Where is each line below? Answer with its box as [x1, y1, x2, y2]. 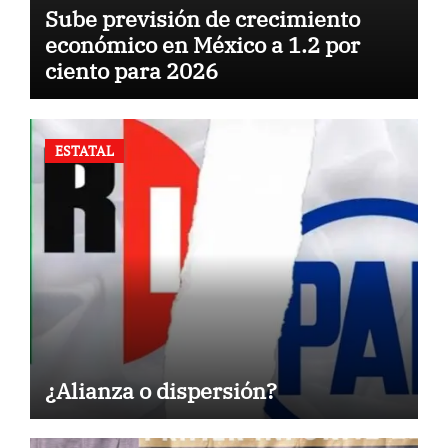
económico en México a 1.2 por [44, 30, 360, 60]
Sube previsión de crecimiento [44, 4, 360, 34]
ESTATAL [54, 140, 114, 160]
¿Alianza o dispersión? [44, 375, 282, 405]
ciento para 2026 [44, 56, 218, 86]
